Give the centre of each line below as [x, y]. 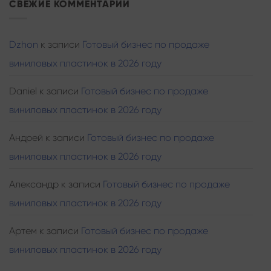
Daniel [23, 91]
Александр [34, 184]
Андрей [26, 138]
